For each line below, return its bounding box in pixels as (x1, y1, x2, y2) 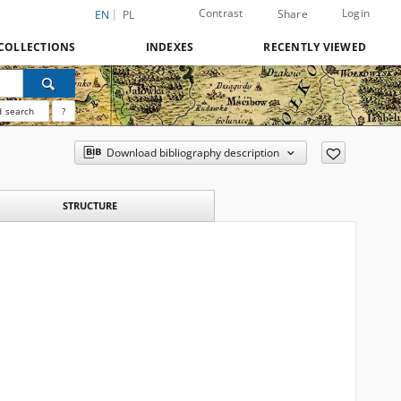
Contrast (198, 5, 243, 21)
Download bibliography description (106, 145, 279, 160)
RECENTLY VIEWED (263, 39, 366, 55)
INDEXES (145, 39, 194, 55)
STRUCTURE (62, 199, 117, 212)
